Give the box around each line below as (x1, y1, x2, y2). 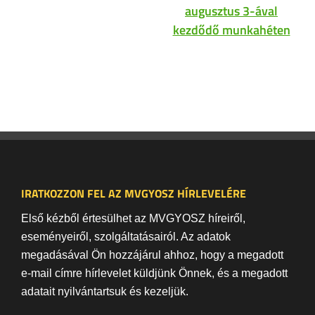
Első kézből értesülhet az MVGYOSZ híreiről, (21, 212, 245, 224)
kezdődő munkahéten (172, 20, 290, 39)
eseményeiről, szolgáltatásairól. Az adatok (21, 230, 231, 243)
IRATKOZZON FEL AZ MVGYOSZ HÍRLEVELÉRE (21, 184, 246, 202)
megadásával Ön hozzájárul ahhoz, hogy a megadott (21, 248, 283, 261)
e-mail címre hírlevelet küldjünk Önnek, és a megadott (21, 266, 288, 279)
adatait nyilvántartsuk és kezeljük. (21, 285, 188, 297)
